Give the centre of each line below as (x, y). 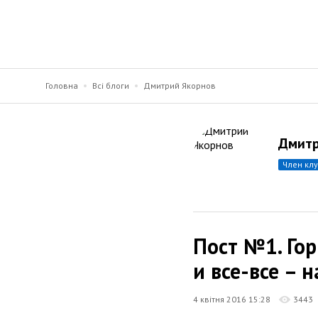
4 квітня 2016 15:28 (232, 299)
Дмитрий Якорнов (180, 86)
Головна (62, 86)
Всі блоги (111, 86)
